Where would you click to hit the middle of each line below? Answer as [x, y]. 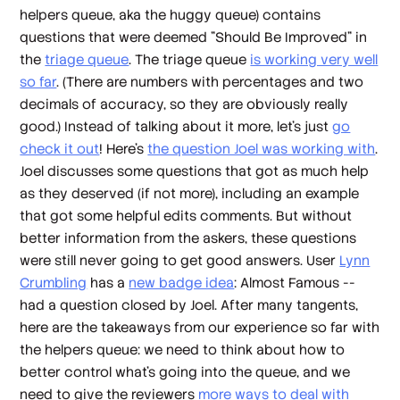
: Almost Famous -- [295, 283]
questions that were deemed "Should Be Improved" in [194, 37]
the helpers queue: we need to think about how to [183, 350]
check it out [60, 149]
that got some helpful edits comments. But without [186, 216]
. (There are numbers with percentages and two [210, 82]
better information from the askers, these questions [188, 238]
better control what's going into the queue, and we [185, 372]
